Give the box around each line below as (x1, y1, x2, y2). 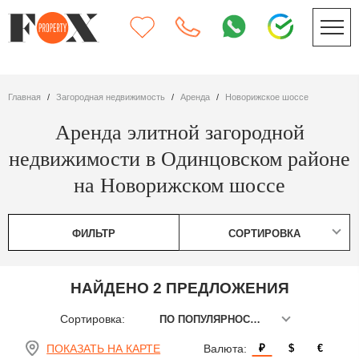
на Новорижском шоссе (74, 172, 285, 197)
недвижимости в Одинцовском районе (9, 146, 350, 171)
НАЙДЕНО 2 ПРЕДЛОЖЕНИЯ (70, 279, 289, 296)
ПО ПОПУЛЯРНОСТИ (249, 313, 260, 325)
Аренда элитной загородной (54, 119, 305, 144)
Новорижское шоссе (232, 91, 309, 102)
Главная (12, 91, 41, 102)
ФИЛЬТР (72, 227, 115, 240)
